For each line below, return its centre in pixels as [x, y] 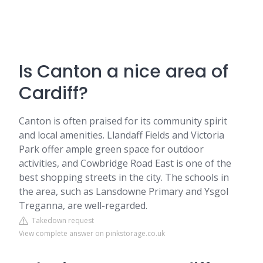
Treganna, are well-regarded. [83, 205]
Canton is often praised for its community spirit [123, 121]
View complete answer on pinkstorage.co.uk [92, 233]
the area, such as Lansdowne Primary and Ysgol [124, 191]
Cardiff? [53, 93]
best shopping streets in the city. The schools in [124, 177]
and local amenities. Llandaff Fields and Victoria [122, 135]
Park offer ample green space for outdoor [111, 149]
